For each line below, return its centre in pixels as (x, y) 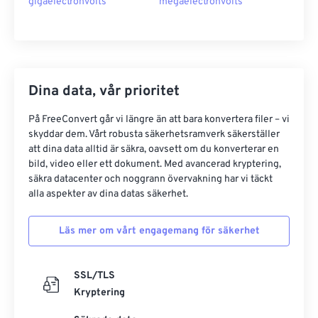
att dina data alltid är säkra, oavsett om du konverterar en (154, 149)
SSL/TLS (94, 276)
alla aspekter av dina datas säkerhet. (108, 194)
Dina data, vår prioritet (104, 92)
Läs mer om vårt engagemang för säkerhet (159, 231)
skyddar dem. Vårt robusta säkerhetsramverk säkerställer (154, 135)
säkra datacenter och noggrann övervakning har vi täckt (150, 179)
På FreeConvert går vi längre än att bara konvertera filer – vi (159, 120)
